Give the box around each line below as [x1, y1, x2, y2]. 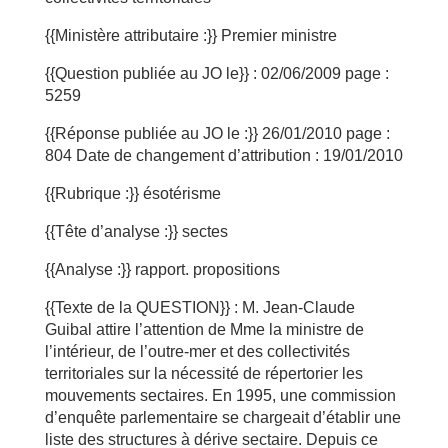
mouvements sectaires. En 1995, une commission [44, 387, 396, 404]
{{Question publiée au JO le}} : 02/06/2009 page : [44, 65, 389, 82]
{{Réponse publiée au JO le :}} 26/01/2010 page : [44, 125, 390, 142]
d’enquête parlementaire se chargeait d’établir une [44, 409, 401, 426]
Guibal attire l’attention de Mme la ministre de [44, 321, 364, 338]
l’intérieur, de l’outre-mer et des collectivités [44, 343, 350, 360]
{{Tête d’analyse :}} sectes [44, 223, 228, 240]
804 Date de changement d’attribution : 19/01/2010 [44, 147, 403, 164]
